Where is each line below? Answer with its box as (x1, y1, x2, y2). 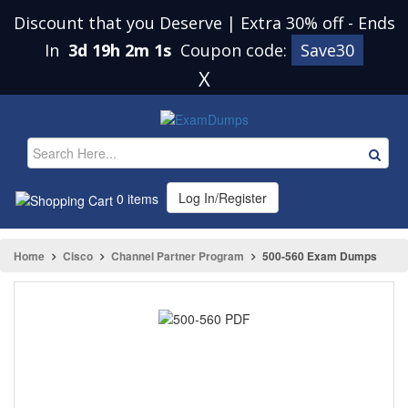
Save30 (301, 39, 354, 61)
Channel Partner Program (111, 247, 244, 264)
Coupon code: (180, 39, 291, 61)
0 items (113, 189, 158, 208)
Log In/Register (178, 188, 267, 207)
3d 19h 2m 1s (68, 39, 176, 61)
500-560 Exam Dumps (262, 247, 377, 264)
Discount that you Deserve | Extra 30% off (13, 12, 348, 34)
